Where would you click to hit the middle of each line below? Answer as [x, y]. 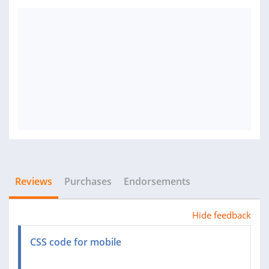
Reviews [34, 181]
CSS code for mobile [76, 242]
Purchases [88, 181]
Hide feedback [222, 215]
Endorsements [157, 181]
